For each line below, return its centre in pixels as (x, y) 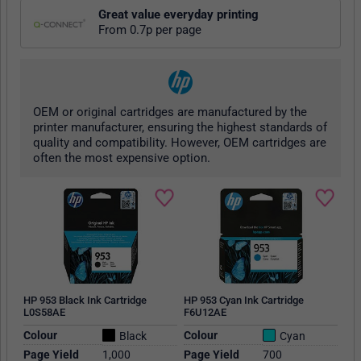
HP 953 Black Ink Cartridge (85, 301)
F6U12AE (205, 313)
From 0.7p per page (150, 30)
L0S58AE (44, 313)
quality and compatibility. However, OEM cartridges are (180, 143)
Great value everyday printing (178, 15)
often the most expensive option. (122, 158)
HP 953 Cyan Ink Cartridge (243, 301)
